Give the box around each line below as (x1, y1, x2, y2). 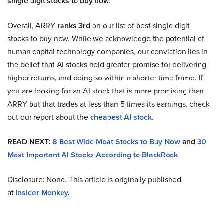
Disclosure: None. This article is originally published (7, 174, 181, 186)
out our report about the (7, 111, 90, 123)
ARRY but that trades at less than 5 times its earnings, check (7, 98, 210, 110)
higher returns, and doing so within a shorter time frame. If (7, 72, 203, 84)
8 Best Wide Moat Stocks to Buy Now (52, 136, 180, 148)
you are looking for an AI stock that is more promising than (7, 85, 204, 97)
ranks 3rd (57, 20, 90, 31)
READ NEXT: (7, 136, 50, 148)
